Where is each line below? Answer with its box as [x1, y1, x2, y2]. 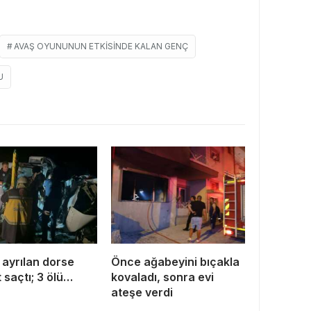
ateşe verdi [111, 285, 173, 300]
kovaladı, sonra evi [111, 270, 214, 285]
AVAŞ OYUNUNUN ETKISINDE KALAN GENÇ [14, 41, 188, 52]
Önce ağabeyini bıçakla [111, 255, 239, 269]
